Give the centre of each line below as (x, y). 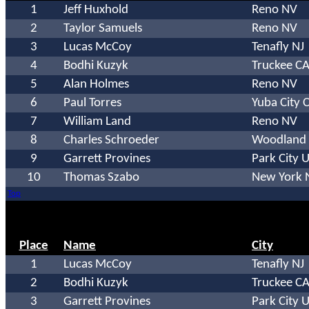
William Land (97, 122)
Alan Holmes (96, 85)
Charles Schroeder (111, 141)
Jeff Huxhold (96, 10)
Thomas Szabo (101, 178)
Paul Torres (92, 103)
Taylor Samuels (103, 29)
